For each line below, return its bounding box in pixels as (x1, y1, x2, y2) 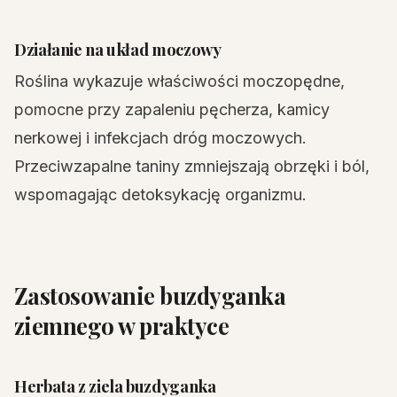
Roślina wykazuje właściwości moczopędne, (14, 72, 345, 90)
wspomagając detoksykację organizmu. (14, 185, 307, 204)
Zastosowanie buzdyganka (14, 280, 286, 310)
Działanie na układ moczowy (14, 38, 222, 60)
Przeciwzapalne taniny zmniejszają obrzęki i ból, (14, 157, 370, 175)
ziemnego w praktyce (14, 310, 230, 340)
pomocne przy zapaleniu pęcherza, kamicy (14, 100, 330, 119)
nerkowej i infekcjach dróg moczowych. (14, 128, 307, 147)
